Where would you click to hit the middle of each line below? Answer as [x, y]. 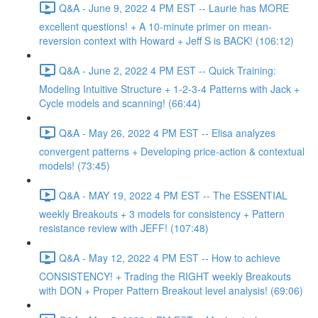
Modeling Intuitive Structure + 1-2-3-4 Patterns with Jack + [169, 89]
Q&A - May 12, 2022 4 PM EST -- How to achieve [170, 257]
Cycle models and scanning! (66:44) [120, 103]
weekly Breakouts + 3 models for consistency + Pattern [162, 214]
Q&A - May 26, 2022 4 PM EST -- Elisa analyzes [167, 132]
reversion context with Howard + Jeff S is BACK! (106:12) [166, 40]
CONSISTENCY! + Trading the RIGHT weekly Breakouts [165, 276]
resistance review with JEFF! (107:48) [124, 228]
